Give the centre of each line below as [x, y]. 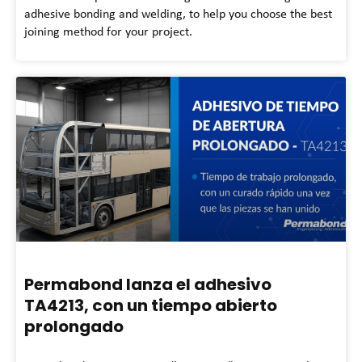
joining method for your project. [108, 31]
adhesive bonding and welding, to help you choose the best [178, 13]
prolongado [74, 326]
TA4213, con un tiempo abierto [151, 305]
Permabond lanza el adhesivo [148, 284]
